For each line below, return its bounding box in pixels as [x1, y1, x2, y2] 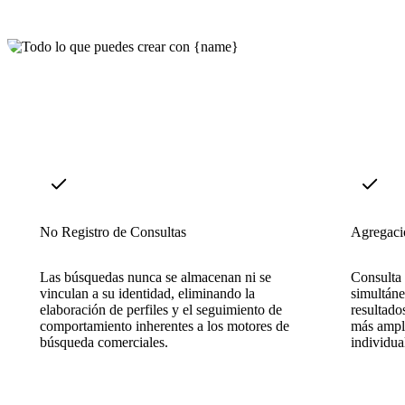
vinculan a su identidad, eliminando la [40, 285, 255, 301]
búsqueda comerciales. [40, 334, 168, 350]
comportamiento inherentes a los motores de [40, 317, 289, 334]
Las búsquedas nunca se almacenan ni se [40, 268, 271, 285]
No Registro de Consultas [40, 223, 186, 240]
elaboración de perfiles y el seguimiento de [40, 301, 282, 317]
